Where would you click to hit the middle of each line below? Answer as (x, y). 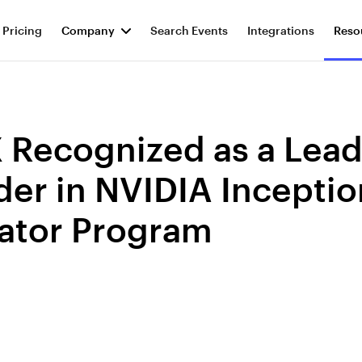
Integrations (280, 30)
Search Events (189, 30)
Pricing (22, 30)
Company (88, 30)
